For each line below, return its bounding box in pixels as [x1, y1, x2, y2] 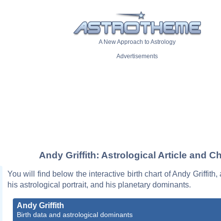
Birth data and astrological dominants [17, 210, 133, 219]
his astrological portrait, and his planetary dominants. [7, 180, 191, 189]
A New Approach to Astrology [99, 38, 176, 46]
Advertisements [116, 53, 158, 60]
